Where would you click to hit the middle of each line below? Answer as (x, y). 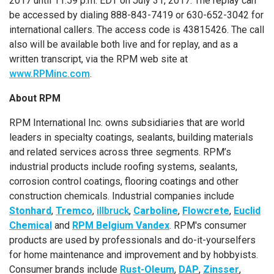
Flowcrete (206, 211)
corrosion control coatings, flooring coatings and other (124, 181)
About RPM (35, 98)
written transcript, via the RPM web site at (98, 59)
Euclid (247, 211)
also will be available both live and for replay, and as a (124, 44)
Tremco (74, 211)
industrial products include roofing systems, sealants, (123, 167)
